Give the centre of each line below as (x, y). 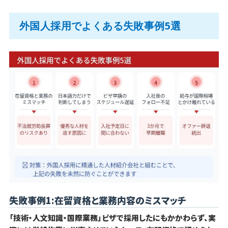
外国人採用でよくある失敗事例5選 (100, 26)
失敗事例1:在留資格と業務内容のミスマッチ (97, 200)
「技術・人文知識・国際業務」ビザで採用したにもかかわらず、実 (112, 217)
